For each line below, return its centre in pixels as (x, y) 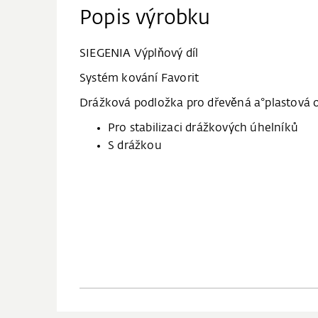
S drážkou (135, 146)
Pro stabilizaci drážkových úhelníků (203, 128)
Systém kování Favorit (139, 79)
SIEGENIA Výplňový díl (139, 54)
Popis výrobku (145, 18)
